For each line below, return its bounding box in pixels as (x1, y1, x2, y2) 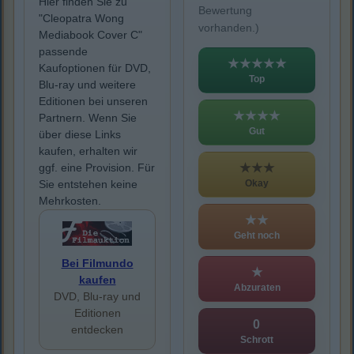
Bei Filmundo (61, 257, 134, 270)
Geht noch (234, 229, 280, 241)
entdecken (71, 323, 123, 337)
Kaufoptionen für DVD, (39, 62, 151, 75)
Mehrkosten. (39, 194, 101, 208)
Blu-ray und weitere (39, 78, 136, 92)
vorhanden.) (198, 21, 259, 35)
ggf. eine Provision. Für (39, 161, 155, 175)
